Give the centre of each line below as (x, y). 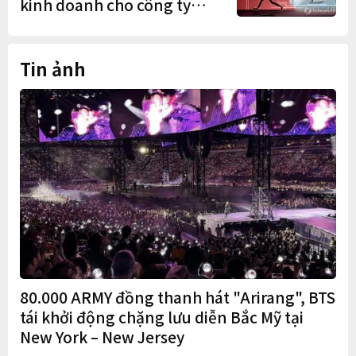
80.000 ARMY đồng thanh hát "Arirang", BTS (178, 296)
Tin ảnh (53, 68)
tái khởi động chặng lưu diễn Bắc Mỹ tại (162, 316)
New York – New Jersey (102, 336)
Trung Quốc (63, 25)
